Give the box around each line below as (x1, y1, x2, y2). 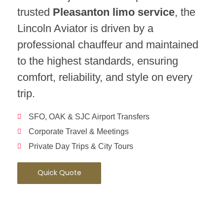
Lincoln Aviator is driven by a (17, 22, 153, 35)
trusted (17, 6, 53, 19)
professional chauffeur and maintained (17, 38, 198, 51)
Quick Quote (37, 168, 81, 178)
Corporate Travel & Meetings (28, 127, 129, 136)
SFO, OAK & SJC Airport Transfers (28, 112, 149, 121)
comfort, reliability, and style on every (17, 71, 192, 84)
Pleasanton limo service (53, 6, 175, 19)
